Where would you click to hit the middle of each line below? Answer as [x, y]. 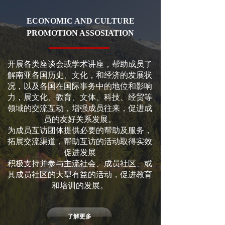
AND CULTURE [104, 21]
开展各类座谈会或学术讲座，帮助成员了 [80, 64]
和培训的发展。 [80, 186]
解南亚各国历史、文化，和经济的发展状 [80, 75]
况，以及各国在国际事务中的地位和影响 [80, 86]
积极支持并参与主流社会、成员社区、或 [80, 163]
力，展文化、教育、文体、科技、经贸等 [80, 97]
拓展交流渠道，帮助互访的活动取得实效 [80, 141]
